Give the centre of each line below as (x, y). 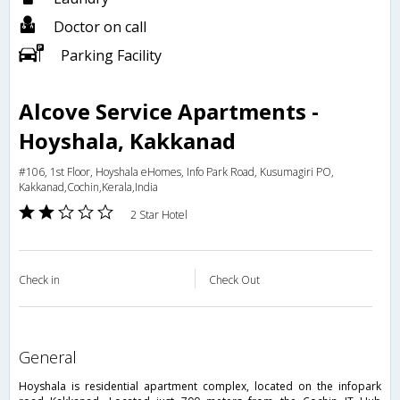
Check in (39, 280)
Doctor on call (100, 27)
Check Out (234, 280)
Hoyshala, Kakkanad (127, 141)
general (54, 358)
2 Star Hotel (159, 215)
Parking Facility (111, 56)
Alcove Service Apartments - (169, 112)
